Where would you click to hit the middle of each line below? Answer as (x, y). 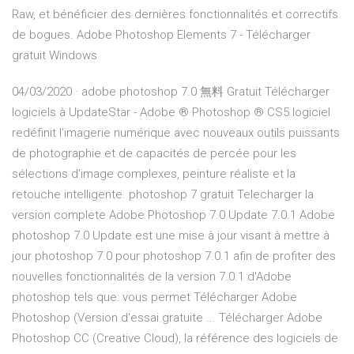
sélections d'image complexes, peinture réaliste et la (154, 174)
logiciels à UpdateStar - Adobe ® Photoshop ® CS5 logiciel (171, 113)
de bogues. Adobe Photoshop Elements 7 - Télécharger (161, 35)
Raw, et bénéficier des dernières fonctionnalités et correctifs (175, 15)
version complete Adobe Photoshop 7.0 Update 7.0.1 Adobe (173, 215)
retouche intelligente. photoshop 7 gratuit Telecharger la (163, 195)
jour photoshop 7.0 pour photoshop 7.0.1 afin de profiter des (174, 256)
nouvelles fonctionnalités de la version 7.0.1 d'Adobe (152, 277)
